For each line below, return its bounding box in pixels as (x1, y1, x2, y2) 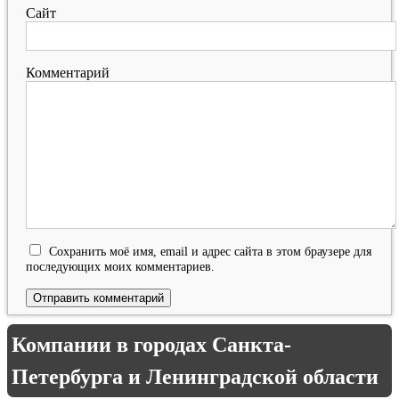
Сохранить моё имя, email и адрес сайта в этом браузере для (49, 243, 371, 258)
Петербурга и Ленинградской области (12, 364, 379, 388)
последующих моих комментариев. (26, 258, 215, 273)
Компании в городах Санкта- (12, 332, 291, 356)
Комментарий (26, 64, 110, 80)
